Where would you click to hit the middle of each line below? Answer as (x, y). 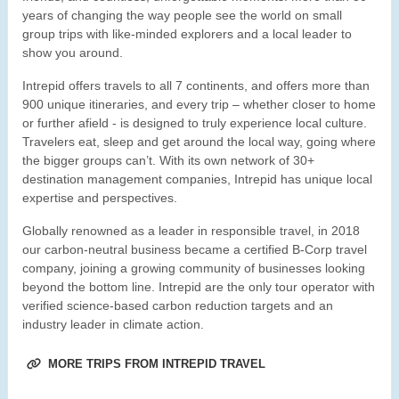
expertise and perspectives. (100, 198)
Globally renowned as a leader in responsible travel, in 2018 (191, 231)
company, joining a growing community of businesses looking (194, 269)
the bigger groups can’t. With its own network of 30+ (168, 161)
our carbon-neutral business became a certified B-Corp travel (195, 250)
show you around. (73, 53)
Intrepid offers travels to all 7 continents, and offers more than (196, 86)
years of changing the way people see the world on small (182, 16)
